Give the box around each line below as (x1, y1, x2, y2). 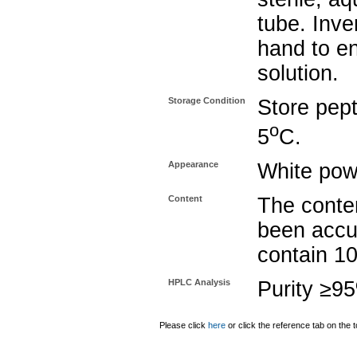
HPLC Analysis (168, 277, 230, 287)
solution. (257, 61, 339, 85)
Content (168, 194, 202, 203)
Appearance (168, 159, 218, 169)
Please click (159, 320, 208, 330)
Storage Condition (168, 96, 245, 105)
